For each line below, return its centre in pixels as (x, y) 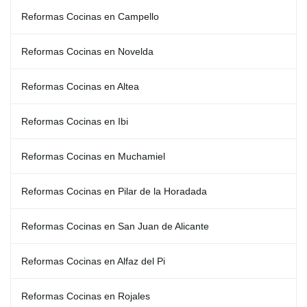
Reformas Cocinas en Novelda (87, 51)
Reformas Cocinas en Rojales (86, 296)
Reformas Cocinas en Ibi (75, 121)
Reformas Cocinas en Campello (90, 16)
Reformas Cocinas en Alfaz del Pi (93, 261)
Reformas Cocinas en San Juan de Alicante (115, 226)
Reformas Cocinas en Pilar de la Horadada (114, 191)
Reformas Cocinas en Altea (80, 86)
